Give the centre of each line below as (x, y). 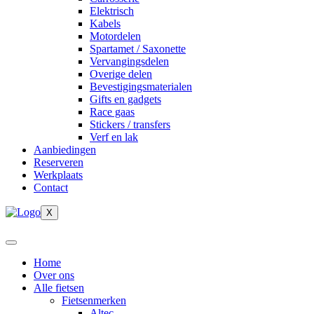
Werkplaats (58, 175)
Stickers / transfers (130, 125)
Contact (51, 188)
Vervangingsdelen (129, 62)
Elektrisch (112, 11)
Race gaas (112, 112)
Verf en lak (114, 137)
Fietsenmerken (94, 301)
